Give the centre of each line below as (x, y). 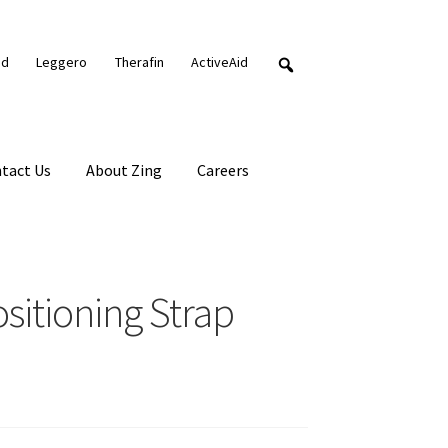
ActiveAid (220, 62)
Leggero (62, 62)
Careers (223, 169)
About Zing (124, 169)
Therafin (139, 62)
